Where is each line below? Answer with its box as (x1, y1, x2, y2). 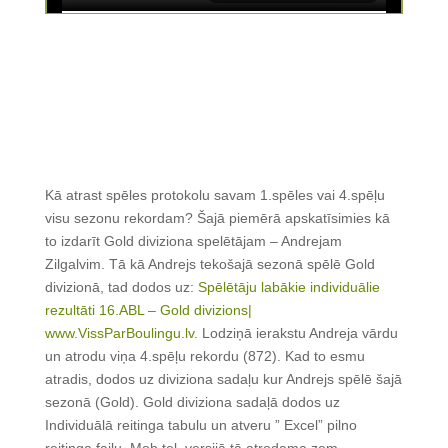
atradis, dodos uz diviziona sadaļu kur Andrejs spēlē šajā (44, 371, 402, 388)
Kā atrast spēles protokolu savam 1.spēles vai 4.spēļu (44, 187, 385, 204)
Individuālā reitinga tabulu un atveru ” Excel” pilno (44, 417, 357, 434)
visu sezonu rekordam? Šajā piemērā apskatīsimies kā (44, 210, 390, 227)
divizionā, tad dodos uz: (44, 279, 198, 296)
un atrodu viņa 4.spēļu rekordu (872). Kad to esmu (44, 348, 365, 365)
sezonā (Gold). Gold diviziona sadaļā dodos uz (44, 394, 340, 411)
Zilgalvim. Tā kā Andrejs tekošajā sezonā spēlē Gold (44, 256, 375, 273)
